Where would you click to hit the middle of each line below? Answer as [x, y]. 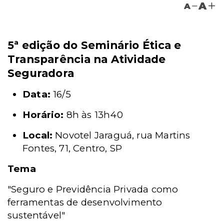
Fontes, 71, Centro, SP [72, 148]
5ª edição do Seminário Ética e [94, 45]
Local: [38, 135]
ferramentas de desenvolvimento [85, 202]
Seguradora [41, 73]
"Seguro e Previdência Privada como [93, 189]
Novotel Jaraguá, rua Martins [121, 135]
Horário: [43, 115]
